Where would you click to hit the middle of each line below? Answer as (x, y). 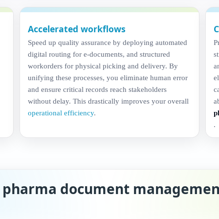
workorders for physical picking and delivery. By (103, 66)
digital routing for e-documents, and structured (99, 54)
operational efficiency (61, 112)
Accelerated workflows (77, 29)
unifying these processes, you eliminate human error (108, 77)
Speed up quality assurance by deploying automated (107, 42)
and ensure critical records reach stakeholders (97, 89)
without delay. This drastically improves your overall (108, 101)
